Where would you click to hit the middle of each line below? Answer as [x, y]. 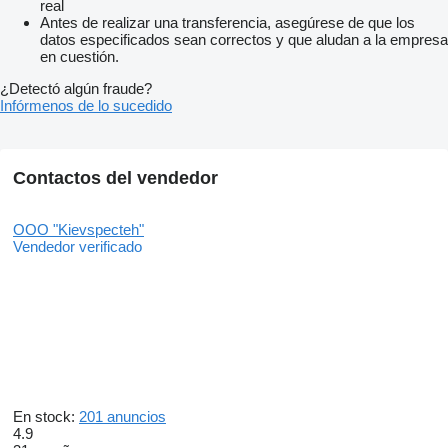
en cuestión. [79, 57]
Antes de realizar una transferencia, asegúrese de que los [227, 23]
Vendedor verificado [77, 247]
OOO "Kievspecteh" [78, 230]
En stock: [46, 417]
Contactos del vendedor [115, 178]
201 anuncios [122, 417]
